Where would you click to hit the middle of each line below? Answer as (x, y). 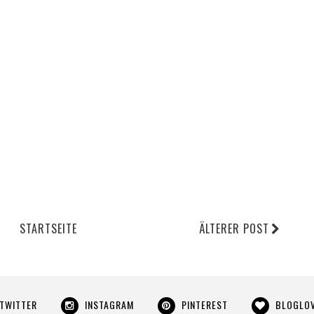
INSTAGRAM (109, 305)
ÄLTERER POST (234, 229)
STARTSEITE (48, 229)
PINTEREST (204, 305)
